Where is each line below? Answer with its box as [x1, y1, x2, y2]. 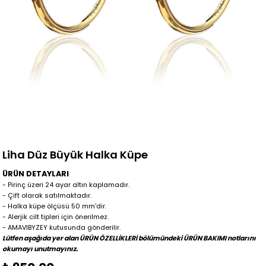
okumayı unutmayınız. [2, 244, 78, 254]
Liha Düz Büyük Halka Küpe [2, 147, 148, 163]
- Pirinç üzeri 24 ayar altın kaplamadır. [2, 180, 130, 190]
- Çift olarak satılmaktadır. [2, 191, 92, 201]
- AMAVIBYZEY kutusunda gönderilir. [2, 223, 121, 233]
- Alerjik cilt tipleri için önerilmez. [2, 212, 109, 222]
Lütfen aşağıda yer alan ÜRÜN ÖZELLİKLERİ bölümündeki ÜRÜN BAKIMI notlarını [2, 233, 256, 243]
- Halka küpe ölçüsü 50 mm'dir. [2, 201, 107, 211]
